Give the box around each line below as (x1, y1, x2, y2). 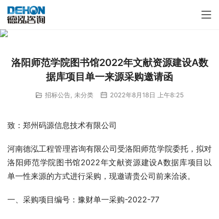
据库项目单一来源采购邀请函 (46, 71, 173, 83)
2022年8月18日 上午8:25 (108, 91, 184, 99)
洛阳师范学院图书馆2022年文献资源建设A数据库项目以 (7, 157, 212, 168)
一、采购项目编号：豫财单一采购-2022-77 (7, 195, 159, 205)
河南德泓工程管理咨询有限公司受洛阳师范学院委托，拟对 (7, 144, 212, 154)
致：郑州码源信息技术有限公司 (7, 120, 117, 131)
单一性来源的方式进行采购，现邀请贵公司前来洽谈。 (7, 171, 195, 181)
